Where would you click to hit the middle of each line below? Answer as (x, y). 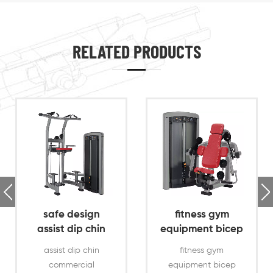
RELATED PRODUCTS (136, 51)
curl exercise (202, 244)
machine (202, 259)
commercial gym (71, 244)
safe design (71, 215)
